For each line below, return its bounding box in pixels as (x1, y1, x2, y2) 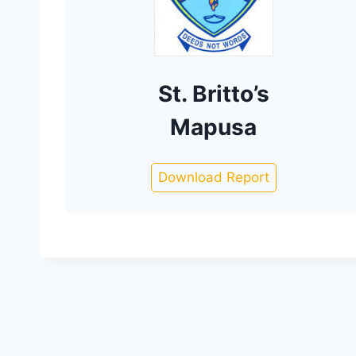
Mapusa (170, 114, 257, 141)
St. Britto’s (157, 80, 269, 108)
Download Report (157, 169, 269, 186)
